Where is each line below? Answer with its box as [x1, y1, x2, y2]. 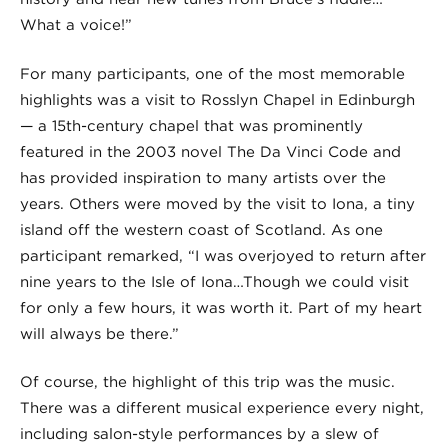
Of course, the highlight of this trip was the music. [20, 373, 395, 392]
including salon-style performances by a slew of [20, 425, 379, 444]
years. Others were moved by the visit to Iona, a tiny [20, 194, 415, 213]
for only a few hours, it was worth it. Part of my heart [20, 298, 422, 317]
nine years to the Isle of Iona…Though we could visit [20, 272, 409, 291]
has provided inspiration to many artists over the [20, 168, 386, 187]
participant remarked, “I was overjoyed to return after [20, 246, 426, 265]
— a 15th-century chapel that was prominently [20, 116, 363, 135]
